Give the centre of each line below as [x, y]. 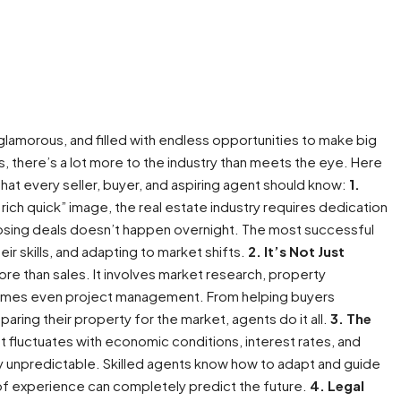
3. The [351, 318]
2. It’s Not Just [296, 251]
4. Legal [337, 385]
